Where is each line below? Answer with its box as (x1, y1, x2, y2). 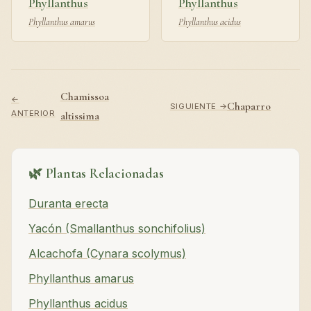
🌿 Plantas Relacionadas (28, 165, 164, 182)
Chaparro (227, 99, 271, 113)
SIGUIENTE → (169, 101, 228, 111)
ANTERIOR (11, 108, 56, 118)
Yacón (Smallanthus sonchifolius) (28, 221, 205, 235)
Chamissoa (60, 89, 109, 103)
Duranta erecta (28, 196, 108, 210)
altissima (60, 108, 99, 123)
